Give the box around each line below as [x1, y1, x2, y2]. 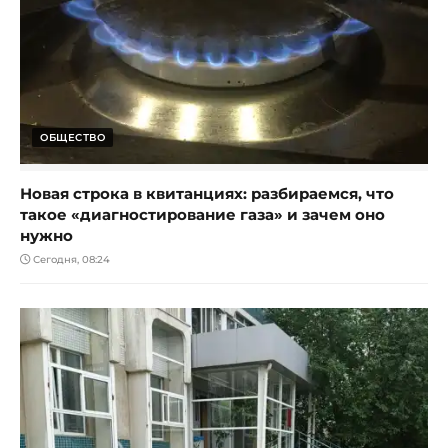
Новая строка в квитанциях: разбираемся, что [20, 183, 394, 203]
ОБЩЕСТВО [40, 130, 105, 144]
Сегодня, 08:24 [30, 252, 110, 266]
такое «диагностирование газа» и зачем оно [20, 204, 385, 224]
